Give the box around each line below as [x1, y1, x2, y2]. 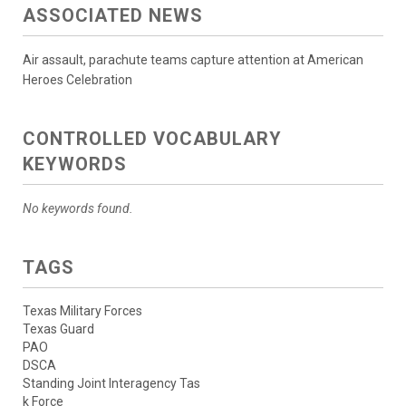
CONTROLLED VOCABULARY [23, 128, 282, 150]
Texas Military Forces [23, 304, 142, 319]
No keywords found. [23, 201, 133, 217]
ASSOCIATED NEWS [23, 5, 203, 27]
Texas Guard [23, 322, 94, 337]
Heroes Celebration [23, 72, 132, 88]
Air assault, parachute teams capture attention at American [23, 53, 363, 68]
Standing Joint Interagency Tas [23, 376, 200, 391]
